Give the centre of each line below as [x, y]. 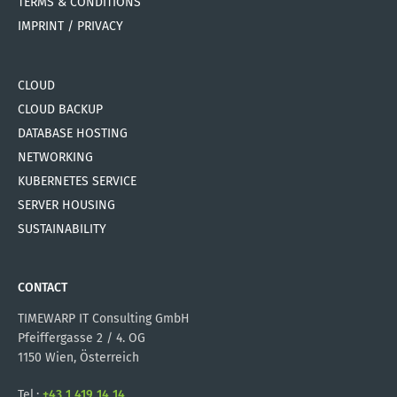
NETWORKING [55, 157]
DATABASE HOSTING [73, 133]
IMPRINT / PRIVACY [70, 26]
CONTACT [43, 287]
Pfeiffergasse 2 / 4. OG [82, 338]
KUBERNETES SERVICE [77, 181]
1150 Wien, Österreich [78, 357]
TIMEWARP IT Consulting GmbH [104, 318]
